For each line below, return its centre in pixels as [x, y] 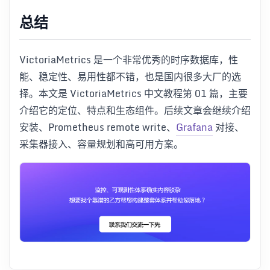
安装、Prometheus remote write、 [98, 127]
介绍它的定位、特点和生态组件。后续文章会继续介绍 [135, 110]
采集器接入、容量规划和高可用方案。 [101, 144]
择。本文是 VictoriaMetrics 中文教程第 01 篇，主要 [133, 93]
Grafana [194, 127]
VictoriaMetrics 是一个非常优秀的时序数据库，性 [129, 59]
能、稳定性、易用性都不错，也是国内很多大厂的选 [130, 76]
